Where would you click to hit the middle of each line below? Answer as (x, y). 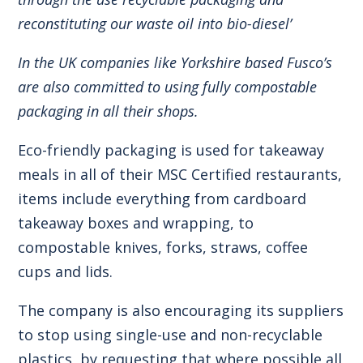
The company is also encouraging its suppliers (181, 310)
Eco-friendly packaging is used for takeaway (171, 149)
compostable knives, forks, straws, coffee (163, 247)
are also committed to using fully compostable (168, 86)
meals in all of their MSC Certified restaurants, (180, 174)
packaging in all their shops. (109, 111)
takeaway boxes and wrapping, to (136, 222)
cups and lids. (66, 271)
